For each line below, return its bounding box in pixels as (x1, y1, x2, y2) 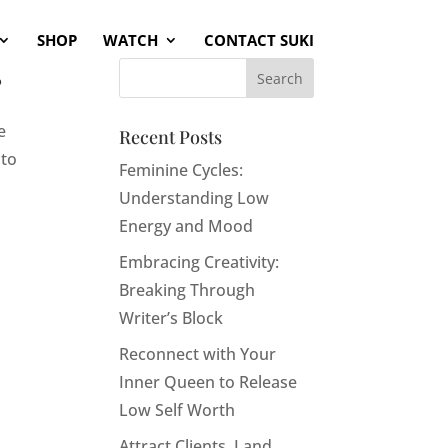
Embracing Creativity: (119, 251, 280, 273)
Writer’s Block (119, 307, 224, 329)
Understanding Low (119, 187, 270, 209)
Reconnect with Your (119, 343, 277, 365)
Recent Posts (119, 125, 223, 149)
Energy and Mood (119, 215, 254, 237)
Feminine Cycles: (119, 159, 244, 181)
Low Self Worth (119, 399, 236, 421)
